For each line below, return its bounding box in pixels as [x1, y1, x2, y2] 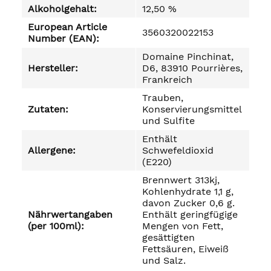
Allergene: [28, 145, 76, 156]
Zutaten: [28, 103, 68, 115]
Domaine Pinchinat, [142, 51, 233, 62]
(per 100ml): [28, 220, 84, 232]
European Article [28, 21, 107, 33]
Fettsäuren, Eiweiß [142, 243, 229, 255]
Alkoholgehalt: [28, 3, 97, 15]
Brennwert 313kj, [142, 174, 220, 186]
